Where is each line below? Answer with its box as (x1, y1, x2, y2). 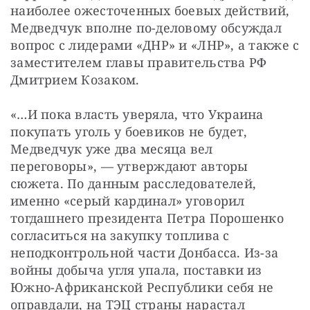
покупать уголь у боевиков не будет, (10, 122, 248, 140)
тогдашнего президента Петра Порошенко (10, 209, 284, 226)
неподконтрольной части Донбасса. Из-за (10, 244, 279, 261)
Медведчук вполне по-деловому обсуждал (10, 19, 282, 36)
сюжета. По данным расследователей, (10, 174, 257, 192)
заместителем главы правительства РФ (10, 53, 267, 71)
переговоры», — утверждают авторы (10, 157, 248, 174)
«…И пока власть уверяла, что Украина (10, 105, 264, 122)
